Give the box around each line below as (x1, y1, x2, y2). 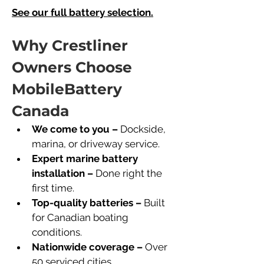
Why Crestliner (12, 37, 132, 54)
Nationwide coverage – (32, 241, 143, 253)
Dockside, (118, 123, 168, 135)
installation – (32, 167, 93, 179)
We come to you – (32, 123, 118, 135)
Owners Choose (12, 58, 136, 76)
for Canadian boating (32, 212, 131, 223)
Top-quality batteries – (32, 197, 141, 209)
